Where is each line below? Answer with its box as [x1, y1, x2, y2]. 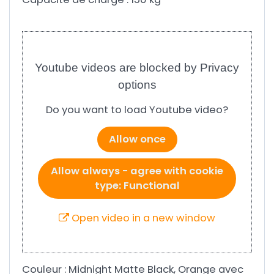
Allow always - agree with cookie [51, 163, 223, 178]
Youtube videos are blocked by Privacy [35, 61, 239, 74]
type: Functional [94, 178, 180, 193]
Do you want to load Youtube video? [46, 102, 228, 117]
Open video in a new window [69, 210, 215, 225]
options [117, 78, 157, 91]
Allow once [108, 131, 166, 146]
